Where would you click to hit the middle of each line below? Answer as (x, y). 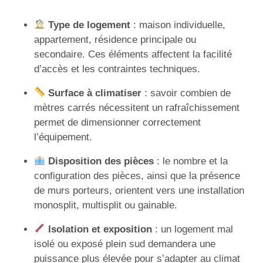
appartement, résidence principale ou (115, 39)
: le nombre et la (191, 161)
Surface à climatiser (95, 93)
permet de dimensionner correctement (117, 122)
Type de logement (90, 25)
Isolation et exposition (100, 229)
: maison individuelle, (178, 25)
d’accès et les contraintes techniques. (117, 69)
